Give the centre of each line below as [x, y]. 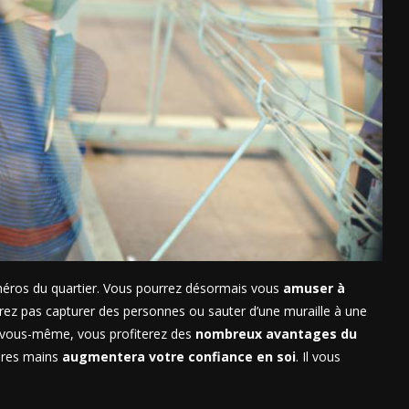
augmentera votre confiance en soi [179, 357]
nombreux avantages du [276, 334]
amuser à [314, 288]
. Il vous [318, 357]
